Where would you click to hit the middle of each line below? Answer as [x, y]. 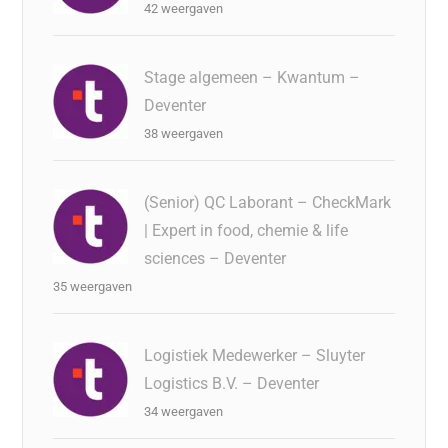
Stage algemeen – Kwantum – [252, 77]
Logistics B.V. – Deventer [232, 383]
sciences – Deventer [215, 258]
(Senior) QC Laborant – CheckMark [268, 202]
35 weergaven [93, 286]
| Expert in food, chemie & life [246, 230]
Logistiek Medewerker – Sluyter [255, 355]
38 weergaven [184, 133]
